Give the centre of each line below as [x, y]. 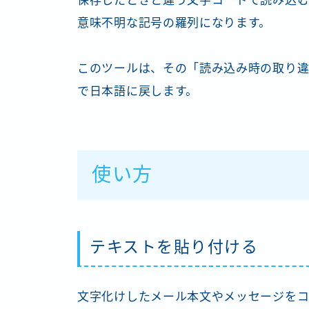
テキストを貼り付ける [174, 247]
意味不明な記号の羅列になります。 [175, 23]
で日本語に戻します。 [138, 92]
